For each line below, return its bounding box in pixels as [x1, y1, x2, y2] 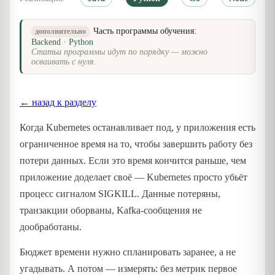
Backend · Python [31, 37, 93, 47]
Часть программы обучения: [93, 26, 197, 36]
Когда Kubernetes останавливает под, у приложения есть [20, 122, 255, 133]
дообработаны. [20, 221, 82, 232]
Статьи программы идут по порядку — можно [31, 47, 207, 57]
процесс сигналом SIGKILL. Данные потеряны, [20, 188, 220, 199]
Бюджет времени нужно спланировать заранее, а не [20, 247, 236, 258]
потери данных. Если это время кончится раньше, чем [20, 155, 246, 166]
